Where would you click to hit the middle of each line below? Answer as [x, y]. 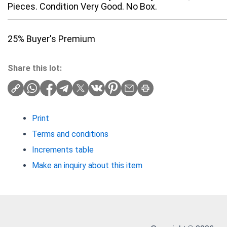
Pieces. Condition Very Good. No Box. [82, 7]
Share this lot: [35, 68]
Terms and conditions [70, 134]
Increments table [63, 150]
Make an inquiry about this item [87, 166]
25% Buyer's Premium [51, 39]
